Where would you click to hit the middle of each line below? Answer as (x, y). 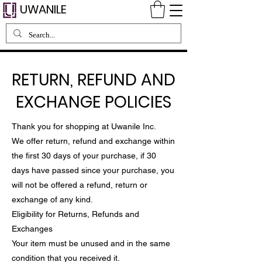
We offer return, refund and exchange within (93, 141)
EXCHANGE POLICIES (94, 102)
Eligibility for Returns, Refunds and (75, 214)
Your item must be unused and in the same (91, 243)
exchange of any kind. (52, 199)
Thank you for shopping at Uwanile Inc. (84, 126)
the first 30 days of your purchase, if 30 (84, 155)
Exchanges (32, 228)
